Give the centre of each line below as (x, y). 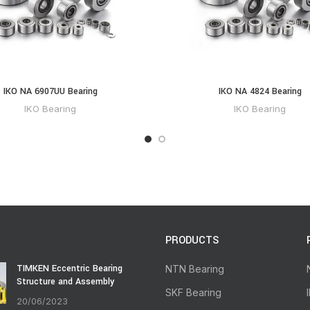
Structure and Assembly (65, 282)
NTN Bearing (195, 269)
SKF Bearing (193, 293)
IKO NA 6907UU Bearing (50, 92)
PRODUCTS (192, 241)
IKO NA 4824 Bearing (260, 92)
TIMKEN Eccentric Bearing (69, 269)
